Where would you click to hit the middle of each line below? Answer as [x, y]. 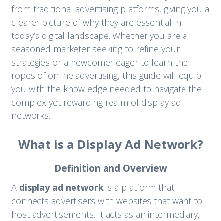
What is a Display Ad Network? [110, 145]
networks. [31, 116]
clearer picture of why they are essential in [96, 22]
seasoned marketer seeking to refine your [95, 49]
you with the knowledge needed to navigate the [106, 89]
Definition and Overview [110, 168]
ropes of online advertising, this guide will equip [106, 76]
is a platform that [139, 188]
